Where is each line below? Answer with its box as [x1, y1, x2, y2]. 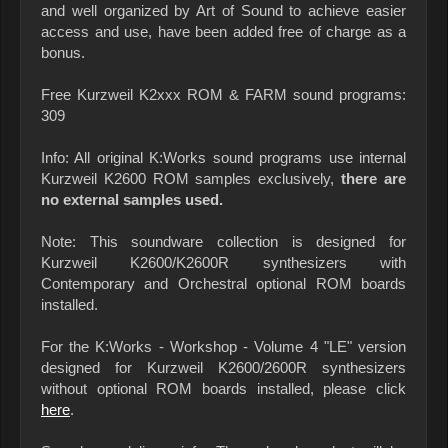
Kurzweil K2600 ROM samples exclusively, [41, 170, 342, 188]
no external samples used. [41, 191, 223, 209]
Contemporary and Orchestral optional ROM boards [41, 275, 406, 293]
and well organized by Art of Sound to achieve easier [41, 2, 406, 20]
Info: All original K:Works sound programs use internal [41, 149, 406, 167]
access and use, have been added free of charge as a [41, 23, 406, 41]
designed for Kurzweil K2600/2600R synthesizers [41, 359, 406, 377]
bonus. [41, 44, 85, 62]
